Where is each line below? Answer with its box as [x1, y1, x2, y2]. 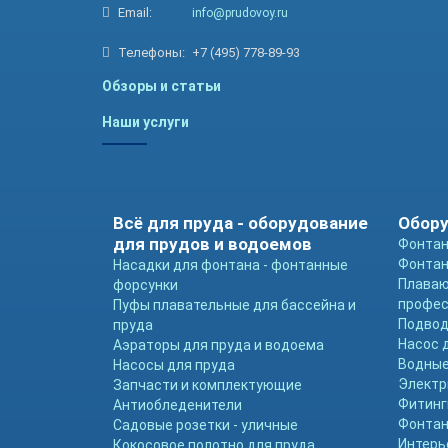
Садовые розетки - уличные [113, 417, 299, 433]
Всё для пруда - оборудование [113, 213, 369, 233]
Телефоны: [118, 45, 185, 60]
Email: [118, 5, 152, 20]
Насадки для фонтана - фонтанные [113, 257, 349, 273]
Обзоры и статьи [102, 78, 221, 94]
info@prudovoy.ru [192, 6, 288, 20]
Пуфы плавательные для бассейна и [113, 297, 357, 313]
